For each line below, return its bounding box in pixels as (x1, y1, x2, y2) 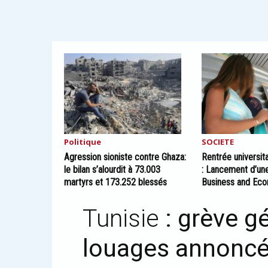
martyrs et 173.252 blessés (64, 176, 167, 188)
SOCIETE (202, 136, 234, 147)
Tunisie (83, 204, 165, 233)
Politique (64, 136, 101, 147)
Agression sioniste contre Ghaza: (64, 151, 186, 163)
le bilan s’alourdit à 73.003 (64, 164, 160, 175)
